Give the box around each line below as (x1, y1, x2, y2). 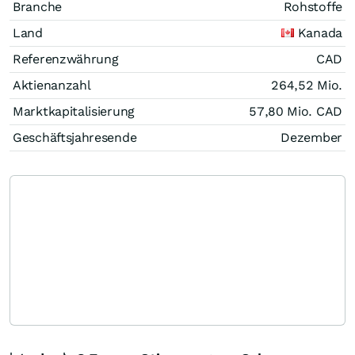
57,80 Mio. (249, 103, 316, 119)
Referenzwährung (13, 51, 119, 67)
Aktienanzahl (13, 77, 91, 93)
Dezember (281, 129, 342, 145)
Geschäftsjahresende (13, 129, 137, 145)
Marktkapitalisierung (13, 103, 135, 119)
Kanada (297, 25, 342, 40)
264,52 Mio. (271, 77, 342, 93)
